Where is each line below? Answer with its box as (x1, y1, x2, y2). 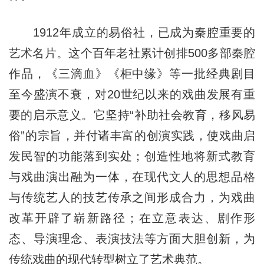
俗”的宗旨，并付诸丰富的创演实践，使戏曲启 (8, 128, 256, 142)
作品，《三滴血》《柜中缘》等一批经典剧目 (8, 67, 256, 80)
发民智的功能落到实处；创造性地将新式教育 (8, 149, 256, 163)
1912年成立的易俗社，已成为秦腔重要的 (8, 25, 256, 39)
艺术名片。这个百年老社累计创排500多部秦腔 (8, 46, 256, 60)
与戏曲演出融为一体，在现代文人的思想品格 (8, 170, 256, 183)
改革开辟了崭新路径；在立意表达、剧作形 (8, 211, 256, 225)
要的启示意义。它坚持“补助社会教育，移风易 (8, 108, 256, 121)
